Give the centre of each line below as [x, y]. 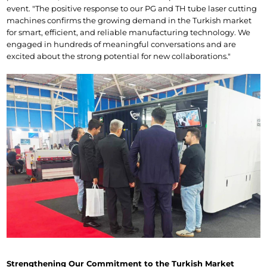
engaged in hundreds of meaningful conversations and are [122, 44]
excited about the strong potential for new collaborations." [119, 56]
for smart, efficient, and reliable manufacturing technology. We [129, 32]
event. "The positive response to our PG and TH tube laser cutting [132, 9]
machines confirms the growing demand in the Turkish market [129, 21]
